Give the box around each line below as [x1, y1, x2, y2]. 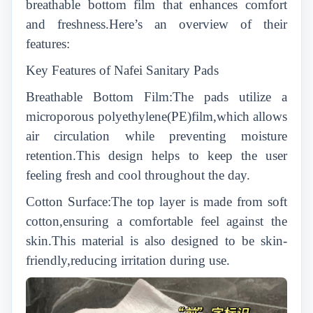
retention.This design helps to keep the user [26, 148, 287, 163]
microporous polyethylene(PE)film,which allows [26, 109, 287, 124]
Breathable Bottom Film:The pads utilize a [26, 89, 287, 104]
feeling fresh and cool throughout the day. [26, 168, 250, 182]
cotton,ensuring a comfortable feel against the [26, 214, 287, 228]
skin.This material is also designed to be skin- [26, 233, 287, 248]
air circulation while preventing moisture [26, 129, 287, 143]
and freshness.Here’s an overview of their [26, 17, 287, 31]
